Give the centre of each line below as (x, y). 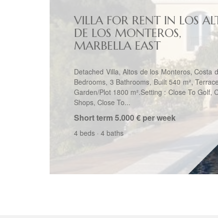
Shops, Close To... (102, 102)
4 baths (112, 133)
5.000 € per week (145, 118)
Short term (93, 118)
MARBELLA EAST (117, 46)
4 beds (84, 133)
